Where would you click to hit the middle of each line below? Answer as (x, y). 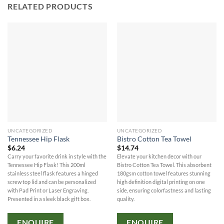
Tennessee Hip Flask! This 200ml (46, 165)
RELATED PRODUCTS (50, 6)
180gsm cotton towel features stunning (163, 173)
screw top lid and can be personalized (51, 182)
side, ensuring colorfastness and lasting (164, 190)
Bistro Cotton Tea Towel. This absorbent (164, 165)
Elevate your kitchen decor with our (159, 156)
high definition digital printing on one (161, 182)
